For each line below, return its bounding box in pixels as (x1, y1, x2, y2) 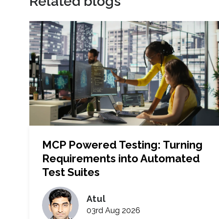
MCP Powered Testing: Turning (42, 138, 202, 152)
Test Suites (42, 166, 100, 179)
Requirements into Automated (42, 152, 200, 165)
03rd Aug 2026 (86, 205, 140, 215)
